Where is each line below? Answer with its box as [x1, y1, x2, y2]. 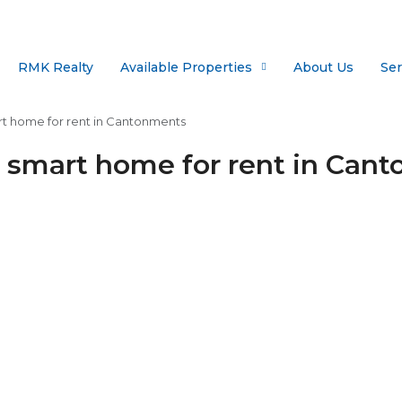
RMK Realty [18, 59, 93, 75]
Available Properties [120, 59, 252, 75]
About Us [293, 59, 354, 75]
